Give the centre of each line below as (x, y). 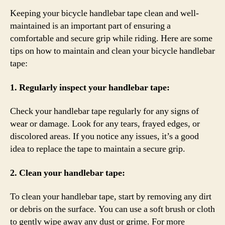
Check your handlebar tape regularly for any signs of (104, 111)
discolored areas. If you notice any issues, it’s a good (104, 136)
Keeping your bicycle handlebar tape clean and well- (104, 13)
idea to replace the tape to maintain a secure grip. (98, 149)
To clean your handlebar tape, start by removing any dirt (111, 197)
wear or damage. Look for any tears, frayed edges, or (105, 124)
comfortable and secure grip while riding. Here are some (111, 38)
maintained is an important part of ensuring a (90, 26)
